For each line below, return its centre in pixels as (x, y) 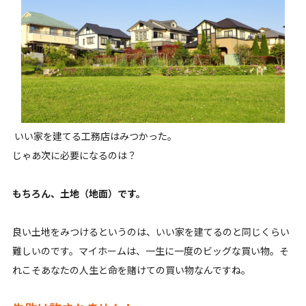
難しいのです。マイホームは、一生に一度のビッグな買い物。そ (150, 251)
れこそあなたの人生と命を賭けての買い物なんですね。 (132, 270)
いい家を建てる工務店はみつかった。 (94, 136)
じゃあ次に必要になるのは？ (74, 155)
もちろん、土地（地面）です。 (79, 194)
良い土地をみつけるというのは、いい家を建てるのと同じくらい (151, 232)
